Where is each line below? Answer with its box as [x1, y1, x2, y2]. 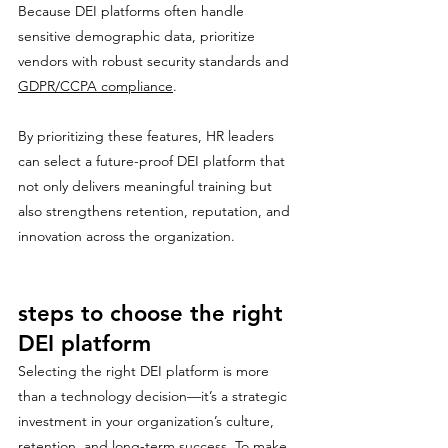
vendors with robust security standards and [18, 52, 293, 70]
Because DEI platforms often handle [18, 2, 248, 20]
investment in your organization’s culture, [18, 412, 278, 430]
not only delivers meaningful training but [18, 177, 276, 195]
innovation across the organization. [18, 227, 235, 245]
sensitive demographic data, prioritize [18, 27, 259, 45]
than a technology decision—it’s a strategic [18, 387, 291, 405]
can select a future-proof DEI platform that [18, 152, 289, 170]
